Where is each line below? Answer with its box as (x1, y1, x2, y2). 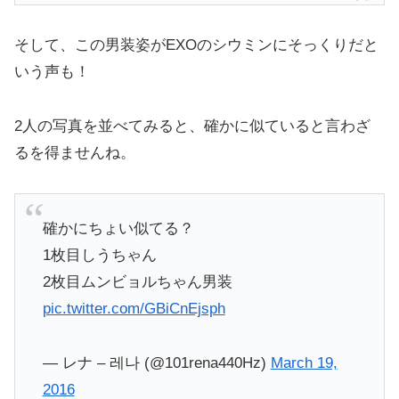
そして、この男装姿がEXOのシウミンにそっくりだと (14, 37, 379, 54)
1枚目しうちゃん (42, 247, 157, 265)
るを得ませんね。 (14, 143, 135, 161)
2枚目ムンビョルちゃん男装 (42, 273, 232, 291)
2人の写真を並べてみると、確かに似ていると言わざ (14, 117, 370, 134)
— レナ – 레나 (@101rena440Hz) (42, 354, 271, 371)
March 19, (270, 354, 338, 371)
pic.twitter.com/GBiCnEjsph (42, 300, 225, 318)
